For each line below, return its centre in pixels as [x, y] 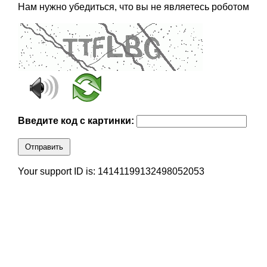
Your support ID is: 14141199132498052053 [111, 172]
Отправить [44, 147]
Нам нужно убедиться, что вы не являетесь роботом [133, 7]
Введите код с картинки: [77, 121]
